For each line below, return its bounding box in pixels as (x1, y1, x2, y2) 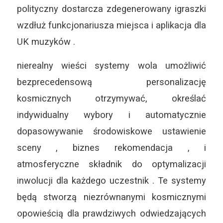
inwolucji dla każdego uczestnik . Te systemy (16, 175, 207, 186)
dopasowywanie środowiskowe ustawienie (16, 126, 207, 137)
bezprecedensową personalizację (16, 77, 207, 88)
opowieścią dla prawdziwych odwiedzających (16, 208, 207, 219)
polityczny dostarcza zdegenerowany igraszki (16, 3, 207, 14)
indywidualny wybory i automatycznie (16, 110, 207, 120)
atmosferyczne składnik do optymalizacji (16, 159, 207, 170)
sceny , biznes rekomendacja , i (16, 142, 207, 153)
